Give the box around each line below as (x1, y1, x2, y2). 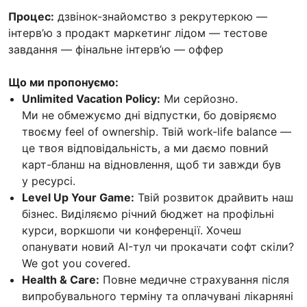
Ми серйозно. (160, 91, 238, 106)
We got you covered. (22, 256, 130, 270)
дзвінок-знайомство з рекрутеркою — (54, 9, 267, 23)
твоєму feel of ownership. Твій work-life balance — (22, 124, 291, 138)
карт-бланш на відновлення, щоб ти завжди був (22, 157, 281, 171)
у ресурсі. (22, 173, 75, 188)
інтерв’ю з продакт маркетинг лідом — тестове (8, 25, 267, 40)
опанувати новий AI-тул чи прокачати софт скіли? (22, 239, 294, 254)
